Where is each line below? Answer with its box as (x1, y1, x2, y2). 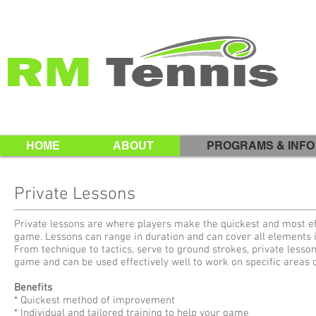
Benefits (14, 281, 52, 294)
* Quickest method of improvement (14, 294, 175, 307)
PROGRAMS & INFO (207, 139, 315, 152)
